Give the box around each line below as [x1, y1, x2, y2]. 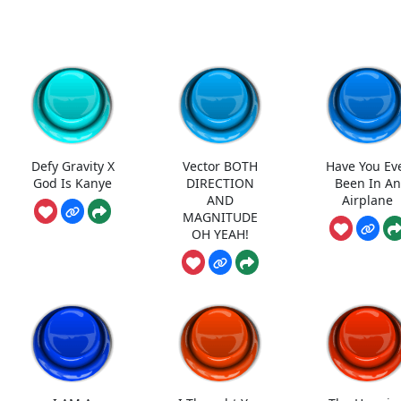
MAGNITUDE [183, 208, 259, 226]
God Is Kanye [33, 174, 113, 192]
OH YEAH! [192, 225, 250, 243]
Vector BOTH [183, 157, 259, 175]
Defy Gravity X [30, 157, 115, 175]
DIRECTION [186, 174, 255, 192]
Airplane [342, 191, 394, 209]
